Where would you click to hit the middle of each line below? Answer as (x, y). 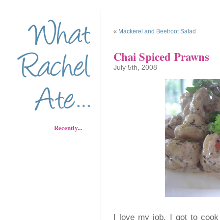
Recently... (72, 127)
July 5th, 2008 (135, 67)
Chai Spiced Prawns (161, 57)
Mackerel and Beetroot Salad (157, 31)
